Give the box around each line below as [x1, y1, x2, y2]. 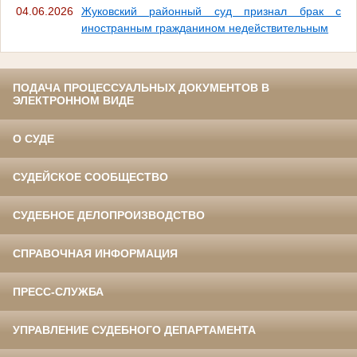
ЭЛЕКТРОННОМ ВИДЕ [13, 93, 134, 107]
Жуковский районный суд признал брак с [81, 4, 341, 18]
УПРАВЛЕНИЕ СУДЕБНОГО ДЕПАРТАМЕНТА [13, 323, 256, 336]
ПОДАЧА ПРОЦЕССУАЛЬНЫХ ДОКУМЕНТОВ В [13, 80, 269, 94]
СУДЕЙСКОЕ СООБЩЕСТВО [13, 170, 168, 183]
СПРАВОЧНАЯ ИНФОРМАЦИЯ [13, 246, 178, 260]
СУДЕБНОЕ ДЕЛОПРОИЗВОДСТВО [13, 208, 205, 222]
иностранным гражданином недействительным [81, 21, 328, 34]
